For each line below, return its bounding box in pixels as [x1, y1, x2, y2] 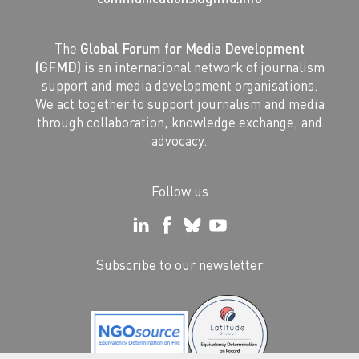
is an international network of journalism [80, 58, 325, 76]
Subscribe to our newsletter [96, 255, 263, 273]
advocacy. [151, 131, 208, 150]
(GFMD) [34, 58, 81, 76]
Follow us [151, 182, 208, 200]
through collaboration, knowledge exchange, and [37, 113, 322, 131]
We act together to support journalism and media [34, 95, 325, 113]
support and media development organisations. [41, 76, 318, 95]
